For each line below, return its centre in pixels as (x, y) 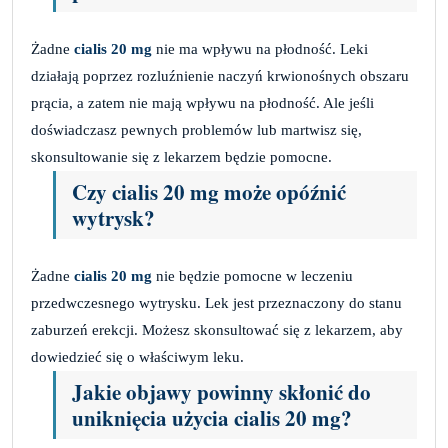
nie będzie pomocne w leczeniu (252, 276)
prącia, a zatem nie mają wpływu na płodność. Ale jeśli (202, 103)
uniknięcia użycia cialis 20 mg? (212, 418)
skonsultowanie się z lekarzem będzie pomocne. (181, 157)
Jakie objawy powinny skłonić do (221, 392)
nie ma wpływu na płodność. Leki (260, 49)
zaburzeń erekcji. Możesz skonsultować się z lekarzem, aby (217, 330)
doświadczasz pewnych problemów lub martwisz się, (196, 130)
